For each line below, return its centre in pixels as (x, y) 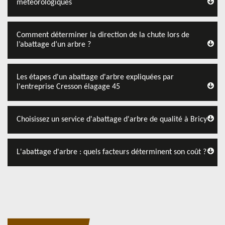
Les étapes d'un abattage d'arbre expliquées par (95, 77)
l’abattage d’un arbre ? (54, 45)
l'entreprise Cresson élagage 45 (68, 87)
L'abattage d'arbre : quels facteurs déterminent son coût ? (111, 152)
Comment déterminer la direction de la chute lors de (103, 35)
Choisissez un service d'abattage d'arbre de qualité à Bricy (112, 120)
